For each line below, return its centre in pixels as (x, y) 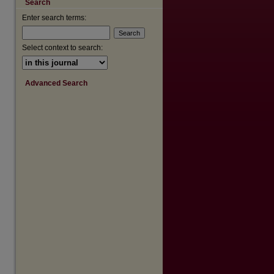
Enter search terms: (54, 18)
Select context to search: (62, 48)
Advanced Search (56, 83)
